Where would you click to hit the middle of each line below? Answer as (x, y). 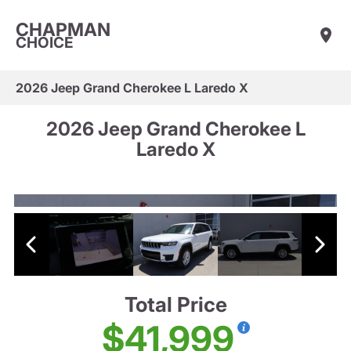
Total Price (175, 305)
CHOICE (45, 42)
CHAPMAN (63, 29)
